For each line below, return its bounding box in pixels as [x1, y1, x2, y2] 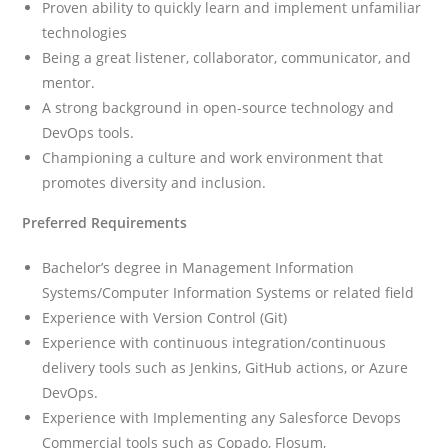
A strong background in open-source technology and [42, 97, 395, 117]
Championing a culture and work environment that [42, 147, 384, 167]
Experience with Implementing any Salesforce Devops [42, 407, 402, 427]
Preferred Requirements [22, 212, 188, 232]
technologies [42, 22, 128, 42]
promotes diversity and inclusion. [42, 172, 267, 192]
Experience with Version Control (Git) [42, 307, 288, 327]
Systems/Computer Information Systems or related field [42, 282, 415, 302]
